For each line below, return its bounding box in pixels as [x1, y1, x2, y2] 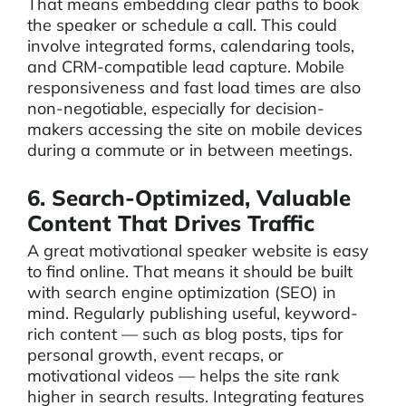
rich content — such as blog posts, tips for [27, 324, 343, 344]
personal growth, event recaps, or [27, 344, 284, 365]
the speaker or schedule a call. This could [27, 14, 337, 35]
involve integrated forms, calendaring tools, [27, 35, 354, 56]
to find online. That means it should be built [27, 261, 353, 282]
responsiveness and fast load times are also [27, 77, 361, 98]
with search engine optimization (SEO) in [27, 282, 336, 303]
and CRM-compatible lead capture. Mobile [27, 56, 344, 77]
